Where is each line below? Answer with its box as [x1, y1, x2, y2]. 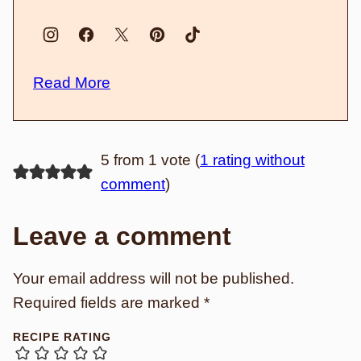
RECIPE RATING [13, 330, 112, 343]
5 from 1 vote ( [100, 151, 200, 168]
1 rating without [199, 151, 305, 168]
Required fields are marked [13, 293, 204, 311]
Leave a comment [13, 221, 231, 251]
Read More [33, 73, 110, 91]
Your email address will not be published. [13, 269, 294, 287]
